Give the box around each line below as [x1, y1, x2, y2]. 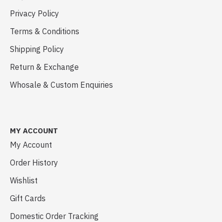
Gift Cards [10, 193, 46, 203]
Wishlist [10, 175, 38, 185]
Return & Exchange [10, 62, 79, 72]
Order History [10, 158, 58, 167]
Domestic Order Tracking [10, 211, 99, 221]
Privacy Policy [10, 8, 59, 18]
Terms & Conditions [10, 26, 79, 36]
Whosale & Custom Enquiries [10, 80, 113, 90]
